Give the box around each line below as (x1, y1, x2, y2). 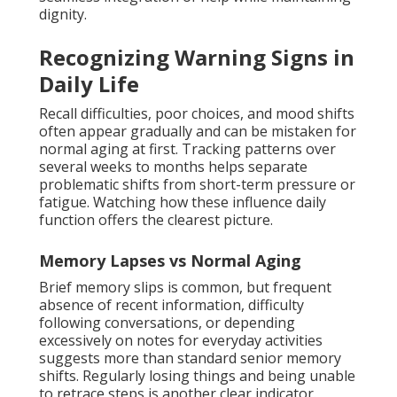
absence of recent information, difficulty (39, 295, 304, 315)
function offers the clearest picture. (39, 210, 273, 230)
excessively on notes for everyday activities (39, 331, 323, 351)
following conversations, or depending (39, 313, 295, 333)
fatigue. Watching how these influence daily (39, 192, 326, 213)
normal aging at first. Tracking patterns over (39, 139, 336, 160)
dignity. (39, 4, 87, 25)
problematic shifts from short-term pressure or (39, 175, 355, 195)
